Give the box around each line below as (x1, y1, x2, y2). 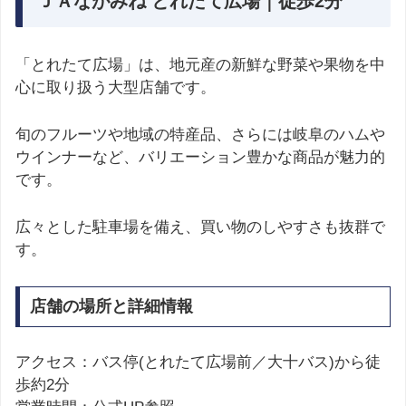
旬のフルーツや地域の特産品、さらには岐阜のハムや (15, 126, 385, 144)
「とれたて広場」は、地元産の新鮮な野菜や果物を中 (15, 56, 385, 73)
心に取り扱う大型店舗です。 (15, 79, 216, 96)
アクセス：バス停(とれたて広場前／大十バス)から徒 (15, 353, 381, 372)
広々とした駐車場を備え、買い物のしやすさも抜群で (15, 218, 385, 237)
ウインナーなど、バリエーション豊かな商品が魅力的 (15, 149, 385, 167)
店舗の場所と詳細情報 (29, 297, 193, 316)
